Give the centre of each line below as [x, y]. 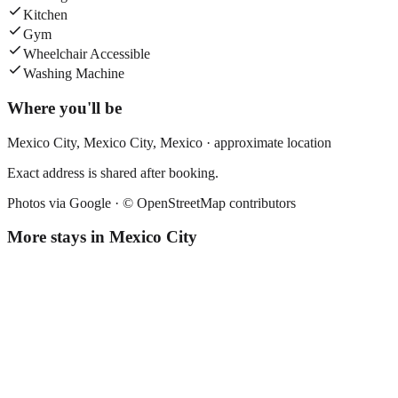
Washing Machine [74, 74]
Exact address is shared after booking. [113, 172]
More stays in [58, 237]
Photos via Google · [65, 203]
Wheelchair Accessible [87, 54]
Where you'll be [64, 107]
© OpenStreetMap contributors [209, 203]
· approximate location [267, 142]
